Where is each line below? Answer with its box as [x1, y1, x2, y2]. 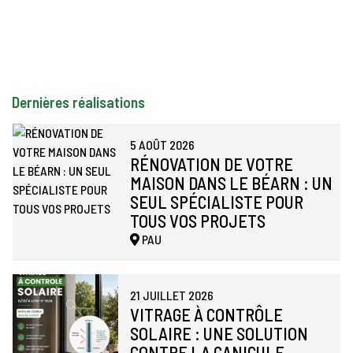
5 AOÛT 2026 [129, 137, 195, 153]
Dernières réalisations [12, 93, 145, 112]
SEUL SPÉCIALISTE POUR [129, 191, 303, 213]
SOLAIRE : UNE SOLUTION [129, 323, 308, 344]
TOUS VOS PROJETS [129, 210, 266, 232]
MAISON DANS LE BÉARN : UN [129, 173, 333, 194]
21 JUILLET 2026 [129, 288, 214, 303]
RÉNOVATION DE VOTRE [129, 154, 293, 175]
